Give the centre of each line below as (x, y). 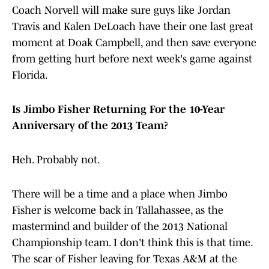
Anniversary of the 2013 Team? (90, 126)
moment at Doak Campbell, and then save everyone (134, 43)
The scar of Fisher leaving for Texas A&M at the (125, 259)
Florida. (31, 75)
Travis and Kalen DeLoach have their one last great (133, 27)
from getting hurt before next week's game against (132, 59)
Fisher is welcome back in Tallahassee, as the (118, 210)
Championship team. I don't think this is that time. (132, 243)
